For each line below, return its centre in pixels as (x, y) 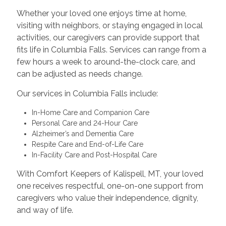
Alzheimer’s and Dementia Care (84, 133)
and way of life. (45, 210)
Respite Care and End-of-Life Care (89, 144)
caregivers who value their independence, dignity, (107, 198)
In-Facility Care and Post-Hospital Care (96, 155)
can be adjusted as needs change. (79, 74)
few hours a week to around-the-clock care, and (106, 62)
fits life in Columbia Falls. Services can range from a (111, 49)
